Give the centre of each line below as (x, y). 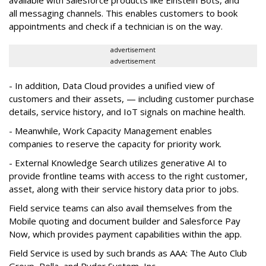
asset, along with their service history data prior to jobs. (124, 189)
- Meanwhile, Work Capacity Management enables (110, 130)
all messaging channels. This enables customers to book (123, 13)
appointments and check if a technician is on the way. (116, 26)
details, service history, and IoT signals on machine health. (127, 111)
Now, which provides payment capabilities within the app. (125, 234)
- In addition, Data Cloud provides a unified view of (112, 85)
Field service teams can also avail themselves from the (121, 208)
